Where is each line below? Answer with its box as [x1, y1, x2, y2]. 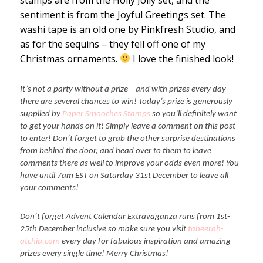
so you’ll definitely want [150, 109, 237, 119]
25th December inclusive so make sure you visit [19, 225, 188, 234]
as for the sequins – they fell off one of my [19, 37, 205, 50]
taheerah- [187, 225, 224, 234]
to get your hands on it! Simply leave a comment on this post [19, 122, 235, 131]
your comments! [19, 183, 80, 193]
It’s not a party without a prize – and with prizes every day [19, 85, 226, 94]
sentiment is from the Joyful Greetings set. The [19, 8, 226, 21]
